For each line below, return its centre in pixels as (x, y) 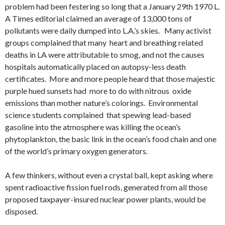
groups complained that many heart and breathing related (104, 42)
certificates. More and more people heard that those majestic (110, 78)
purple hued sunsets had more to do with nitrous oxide (98, 90)
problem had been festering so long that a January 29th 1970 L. (112, 6)
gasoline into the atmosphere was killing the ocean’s (93, 127)
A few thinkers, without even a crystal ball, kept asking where (109, 175)
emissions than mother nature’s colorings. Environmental (101, 102)
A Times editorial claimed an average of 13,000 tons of (99, 18)
